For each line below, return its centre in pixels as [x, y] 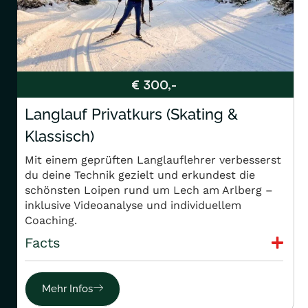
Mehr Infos [67, 289]
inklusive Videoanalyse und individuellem [133, 206]
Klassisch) [59, 136]
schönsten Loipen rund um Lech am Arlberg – [149, 190]
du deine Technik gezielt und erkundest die [140, 175]
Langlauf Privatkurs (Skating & [131, 114]
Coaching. [51, 221]
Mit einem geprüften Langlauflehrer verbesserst [153, 160]
